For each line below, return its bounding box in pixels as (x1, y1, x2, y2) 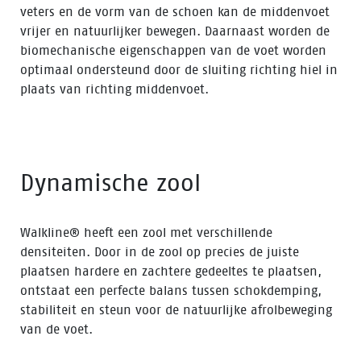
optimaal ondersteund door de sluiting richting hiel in (20, 62, 338, 77)
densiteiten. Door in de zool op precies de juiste (20, 244, 299, 259)
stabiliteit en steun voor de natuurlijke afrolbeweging (20, 302, 332, 317)
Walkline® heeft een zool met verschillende (20, 225, 272, 240)
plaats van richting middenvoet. (20, 81, 209, 97)
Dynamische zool (20, 169, 201, 197)
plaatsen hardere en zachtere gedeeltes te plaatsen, (20, 263, 322, 279)
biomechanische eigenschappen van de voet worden (20, 43, 326, 58)
